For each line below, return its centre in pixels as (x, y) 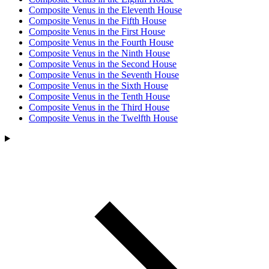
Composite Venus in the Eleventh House (105, 10)
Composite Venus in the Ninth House (99, 53)
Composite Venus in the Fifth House (98, 21)
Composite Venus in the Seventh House (104, 75)
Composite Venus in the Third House (99, 107)
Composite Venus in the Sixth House (98, 86)
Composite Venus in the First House (97, 32)
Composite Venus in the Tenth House (99, 96)
